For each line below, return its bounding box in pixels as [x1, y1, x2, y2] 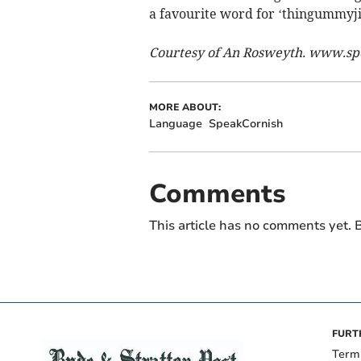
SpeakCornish [208, 116, 283, 132]
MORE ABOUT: [148, 101, 221, 114]
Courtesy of [148, 44, 219, 61]
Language [148, 116, 202, 132]
